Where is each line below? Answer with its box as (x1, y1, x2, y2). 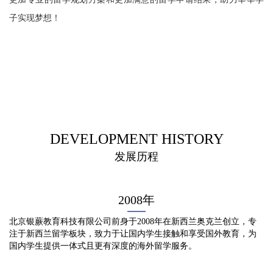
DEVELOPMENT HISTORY (49, 131, 224, 147)
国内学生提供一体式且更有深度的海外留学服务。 (9, 241, 197, 250)
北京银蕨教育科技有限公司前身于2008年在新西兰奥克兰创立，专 (9, 217, 257, 226)
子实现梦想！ (9, 13, 60, 23)
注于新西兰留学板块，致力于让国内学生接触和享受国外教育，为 (9, 229, 257, 238)
